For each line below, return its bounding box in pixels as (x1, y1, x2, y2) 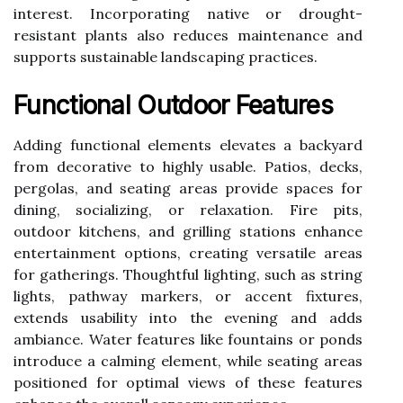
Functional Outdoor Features (13, 89, 334, 121)
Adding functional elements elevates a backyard (13, 135, 363, 154)
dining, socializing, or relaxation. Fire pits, (13, 200, 363, 219)
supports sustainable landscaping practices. (13, 47, 318, 66)
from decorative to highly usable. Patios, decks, (13, 157, 363, 175)
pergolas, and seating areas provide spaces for (13, 178, 363, 197)
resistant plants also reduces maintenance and (13, 25, 363, 44)
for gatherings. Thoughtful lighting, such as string (13, 264, 363, 283)
